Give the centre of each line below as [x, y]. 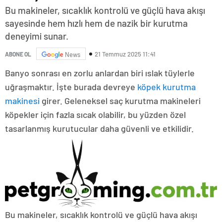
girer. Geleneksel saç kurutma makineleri [120, 101]
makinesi [22, 101]
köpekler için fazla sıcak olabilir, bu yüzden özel [95, 114]
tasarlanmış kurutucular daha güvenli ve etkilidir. [99, 128]
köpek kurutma [166, 87]
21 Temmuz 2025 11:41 [125, 54]
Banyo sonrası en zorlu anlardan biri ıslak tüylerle [100, 73]
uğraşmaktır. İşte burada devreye [71, 87]
